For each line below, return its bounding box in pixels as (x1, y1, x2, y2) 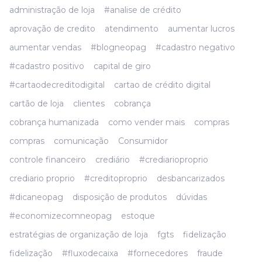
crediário (95, 154, 130, 165)
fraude (197, 248, 223, 258)
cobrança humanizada (9, 117, 99, 127)
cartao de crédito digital (114, 80, 211, 90)
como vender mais (108, 117, 185, 127)
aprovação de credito (9, 23, 95, 34)
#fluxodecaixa (62, 248, 118, 258)
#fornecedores (127, 248, 188, 258)
